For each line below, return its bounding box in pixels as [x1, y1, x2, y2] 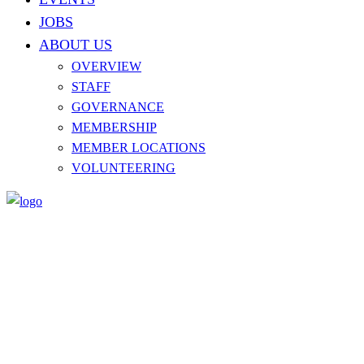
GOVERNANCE [71, 100, 164, 114]
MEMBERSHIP [71, 120, 157, 134]
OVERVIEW [71, 59, 141, 73]
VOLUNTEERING [71, 161, 175, 175]
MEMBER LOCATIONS [71, 141, 206, 154]
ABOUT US [39, 37, 112, 53]
